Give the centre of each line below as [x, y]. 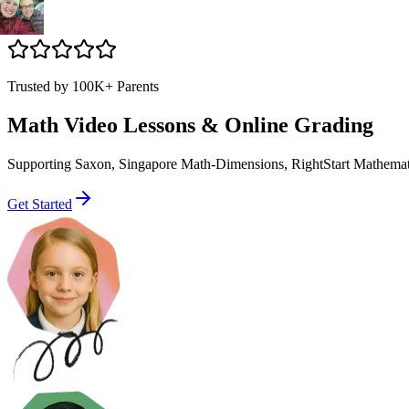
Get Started [40, 204]
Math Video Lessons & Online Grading [190, 125]
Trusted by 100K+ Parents [83, 86]
